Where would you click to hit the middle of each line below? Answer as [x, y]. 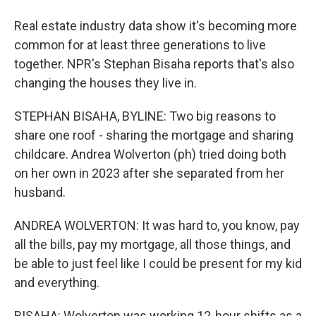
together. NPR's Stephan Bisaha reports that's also [154, 64]
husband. [40, 192]
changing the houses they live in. [105, 83]
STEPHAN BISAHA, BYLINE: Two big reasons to [145, 116]
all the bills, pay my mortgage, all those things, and [152, 244]
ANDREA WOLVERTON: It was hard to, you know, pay [157, 225]
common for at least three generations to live [140, 45]
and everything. [57, 282]
